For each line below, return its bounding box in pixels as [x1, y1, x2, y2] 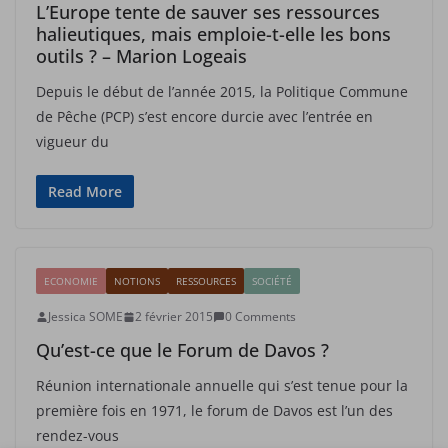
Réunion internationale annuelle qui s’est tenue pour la [36, 376, 408, 395]
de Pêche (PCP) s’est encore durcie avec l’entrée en [36, 107, 373, 126]
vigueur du [36, 132, 109, 151]
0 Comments [225, 308, 296, 325]
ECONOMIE [44, 274, 98, 288]
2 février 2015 [135, 308, 213, 325]
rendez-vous [36, 426, 119, 445]
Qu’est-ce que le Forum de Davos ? [36, 338, 329, 362]
